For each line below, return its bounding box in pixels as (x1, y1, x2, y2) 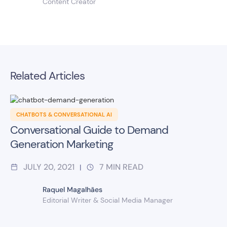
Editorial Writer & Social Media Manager (43, 196, 173, 205)
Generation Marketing (10, 137, 113, 152)
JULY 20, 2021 (23, 162, 74, 172)
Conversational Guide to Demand (10, 123, 168, 137)
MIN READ (106, 162, 143, 172)
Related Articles (10, 68, 85, 83)
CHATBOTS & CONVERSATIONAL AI (16, 111, 112, 118)
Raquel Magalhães (43, 185, 102, 194)
